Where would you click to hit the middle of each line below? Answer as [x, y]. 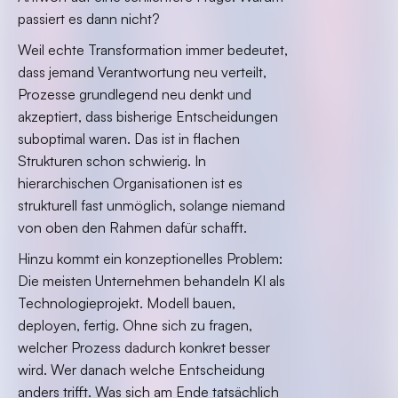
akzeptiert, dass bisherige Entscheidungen [148, 116]
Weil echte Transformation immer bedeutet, [153, 50]
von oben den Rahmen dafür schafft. [132, 227]
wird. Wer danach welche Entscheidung [141, 370]
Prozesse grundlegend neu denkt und [135, 94]
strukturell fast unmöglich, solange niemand [151, 205]
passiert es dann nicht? [89, 19]
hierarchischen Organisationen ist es [130, 183]
